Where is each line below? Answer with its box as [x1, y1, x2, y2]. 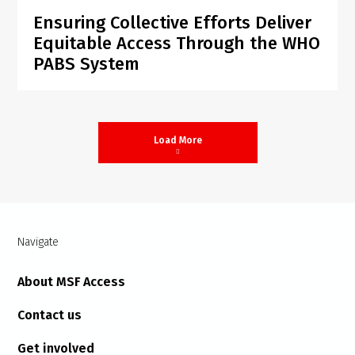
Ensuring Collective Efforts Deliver [33, 12, 312, 33]
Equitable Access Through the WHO [33, 32, 321, 54]
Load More [153, 135, 202, 146]
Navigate [17, 235, 59, 249]
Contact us [17, 307, 82, 323]
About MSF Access [17, 274, 126, 289]
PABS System [33, 53, 140, 74]
